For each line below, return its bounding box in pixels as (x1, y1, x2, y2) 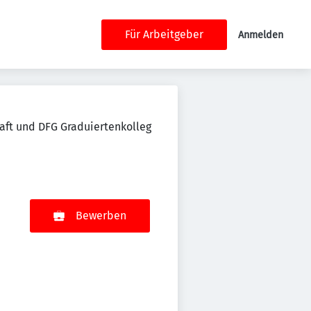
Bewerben (76, 209, 126, 222)
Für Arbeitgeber (125, 27, 203, 41)
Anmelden (238, 28, 283, 41)
